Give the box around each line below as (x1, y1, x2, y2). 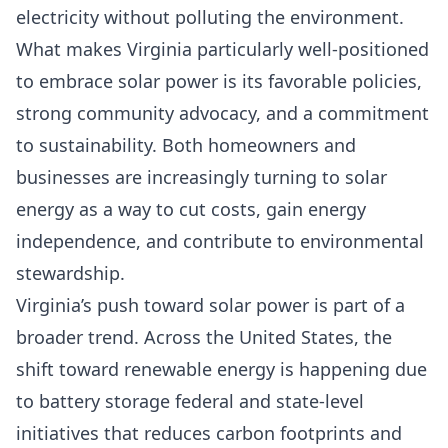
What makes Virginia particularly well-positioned (16, 37, 429, 61)
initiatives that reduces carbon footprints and (16, 421, 402, 445)
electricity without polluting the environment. (16, 5, 404, 29)
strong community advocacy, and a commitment (16, 101, 429, 125)
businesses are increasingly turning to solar (16, 165, 387, 189)
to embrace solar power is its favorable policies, (16, 69, 422, 93)
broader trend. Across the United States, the (16, 325, 392, 349)
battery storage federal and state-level (39, 389, 364, 413)
